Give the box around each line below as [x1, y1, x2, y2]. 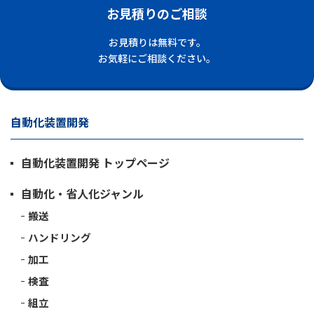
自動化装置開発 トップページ [21, 153, 170, 171]
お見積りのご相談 [107, 4, 207, 22]
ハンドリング [28, 229, 91, 245]
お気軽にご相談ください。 [98, 50, 216, 65]
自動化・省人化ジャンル [21, 184, 144, 202]
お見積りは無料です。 [108, 34, 206, 49]
